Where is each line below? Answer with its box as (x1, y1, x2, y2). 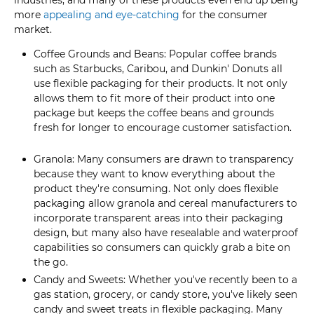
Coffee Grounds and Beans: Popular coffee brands (34, 47, 277, 60)
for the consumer (179, 8, 268, 21)
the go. (34, 256, 68, 269)
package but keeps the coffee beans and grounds (34, 106, 274, 119)
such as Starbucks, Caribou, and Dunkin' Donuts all (34, 62, 282, 75)
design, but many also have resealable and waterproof (34, 226, 298, 240)
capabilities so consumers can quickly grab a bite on (34, 241, 290, 254)
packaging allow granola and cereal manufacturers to (34, 197, 297, 210)
